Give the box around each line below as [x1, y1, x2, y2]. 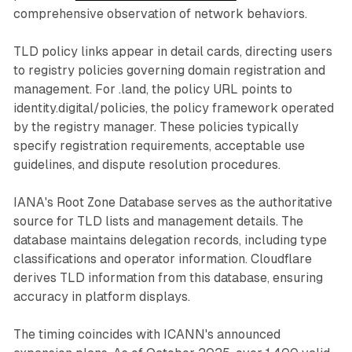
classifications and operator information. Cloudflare [13, 251, 312, 266]
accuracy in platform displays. [13, 288, 190, 304]
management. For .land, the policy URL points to [13, 81, 292, 97]
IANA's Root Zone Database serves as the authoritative [13, 194, 332, 210]
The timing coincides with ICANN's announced [13, 326, 280, 342]
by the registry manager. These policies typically [13, 119, 299, 134]
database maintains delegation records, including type [13, 232, 327, 247]
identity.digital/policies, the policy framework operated [13, 100, 334, 115]
